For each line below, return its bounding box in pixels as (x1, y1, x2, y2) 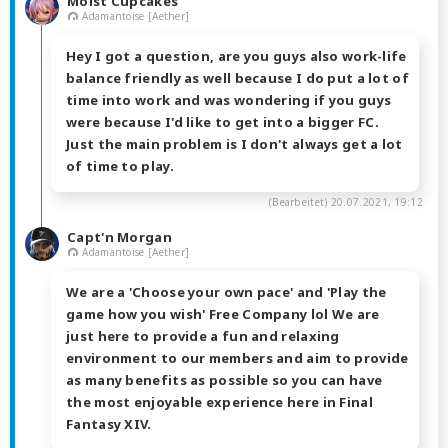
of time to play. (66, 157, 174, 176)
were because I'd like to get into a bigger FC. (66, 113, 379, 132)
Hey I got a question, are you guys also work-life (66, 47, 407, 66)
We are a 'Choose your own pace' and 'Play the (66, 283, 387, 302)
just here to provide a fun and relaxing (66, 327, 340, 346)
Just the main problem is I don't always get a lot (66, 135, 403, 154)
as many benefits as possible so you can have (66, 371, 383, 390)
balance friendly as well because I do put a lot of (66, 69, 409, 88)
